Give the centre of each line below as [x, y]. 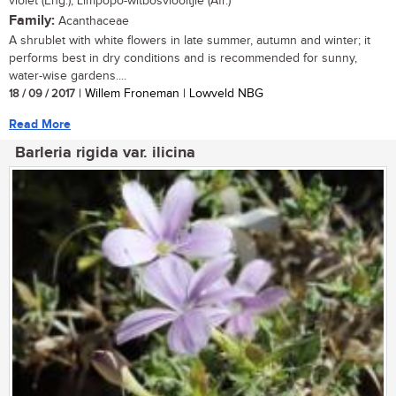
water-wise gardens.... [68, 76]
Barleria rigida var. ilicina [105, 152]
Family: [32, 20]
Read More [40, 124]
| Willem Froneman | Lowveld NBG [169, 93]
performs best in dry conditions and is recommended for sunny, [183, 58]
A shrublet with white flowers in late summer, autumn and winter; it [190, 40]
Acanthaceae [92, 21]
